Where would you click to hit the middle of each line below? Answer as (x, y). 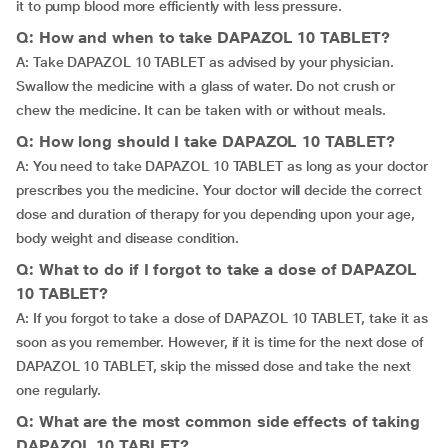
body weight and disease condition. (128, 238)
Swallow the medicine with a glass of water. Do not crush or (206, 86)
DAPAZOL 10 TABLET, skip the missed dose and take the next (213, 366)
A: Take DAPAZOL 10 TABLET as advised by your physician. (205, 62)
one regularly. (58, 390)
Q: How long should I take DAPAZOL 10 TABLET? (205, 141)
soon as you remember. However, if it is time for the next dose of (219, 342)
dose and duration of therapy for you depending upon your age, (216, 214)
